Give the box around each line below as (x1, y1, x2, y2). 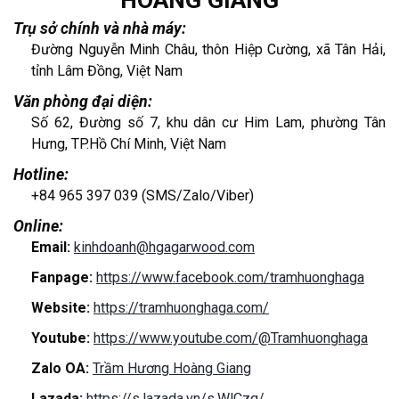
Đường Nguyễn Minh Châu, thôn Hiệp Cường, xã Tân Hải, (31, 40, 386, 58)
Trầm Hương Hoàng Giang (93, 359, 251, 377)
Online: (13, 216, 63, 235)
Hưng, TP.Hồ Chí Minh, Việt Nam (31, 134, 226, 152)
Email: (31, 238, 74, 256)
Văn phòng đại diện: (13, 92, 152, 110)
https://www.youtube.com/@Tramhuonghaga (94, 329, 368, 346)
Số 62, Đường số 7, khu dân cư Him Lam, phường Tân (31, 113, 386, 131)
